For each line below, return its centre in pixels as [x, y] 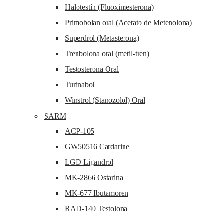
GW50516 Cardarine [97, 147]
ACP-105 [80, 131]
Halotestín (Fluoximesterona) [109, 7]
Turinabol [80, 85]
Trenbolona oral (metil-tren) [107, 54]
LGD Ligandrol [89, 162]
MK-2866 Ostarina [94, 178]
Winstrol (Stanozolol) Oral [105, 100]
